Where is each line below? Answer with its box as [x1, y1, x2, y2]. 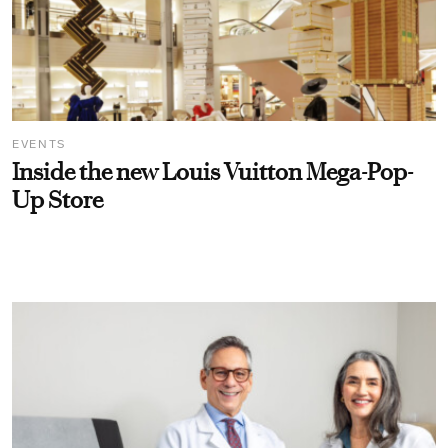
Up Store [12, 186, 103, 215]
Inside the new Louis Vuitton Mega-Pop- [12, 158, 413, 187]
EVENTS [12, 137, 66, 152]
